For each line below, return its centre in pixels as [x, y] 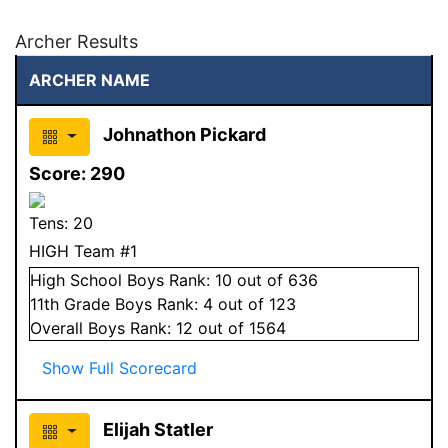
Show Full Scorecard [119, 367]
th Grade [79, 303]
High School [76, 279]
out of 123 [254, 303]
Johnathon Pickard [184, 134]
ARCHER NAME [89, 79]
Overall [59, 327]
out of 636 [275, 279]
